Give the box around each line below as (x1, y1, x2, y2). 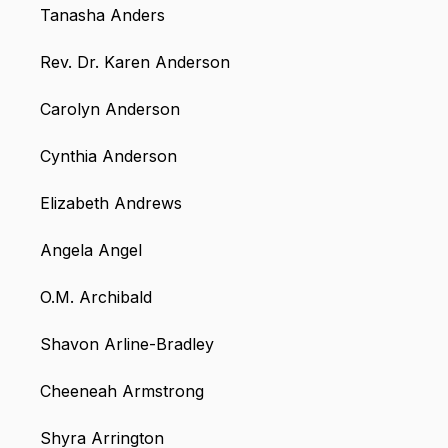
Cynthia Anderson (40, 146, 177, 167)
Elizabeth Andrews (40, 193, 182, 214)
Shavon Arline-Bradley (40, 334, 214, 355)
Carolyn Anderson (40, 99, 180, 120)
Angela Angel (40, 240, 142, 261)
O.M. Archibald (40, 287, 152, 308)
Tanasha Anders (40, 5, 165, 26)
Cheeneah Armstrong (40, 381, 204, 402)
